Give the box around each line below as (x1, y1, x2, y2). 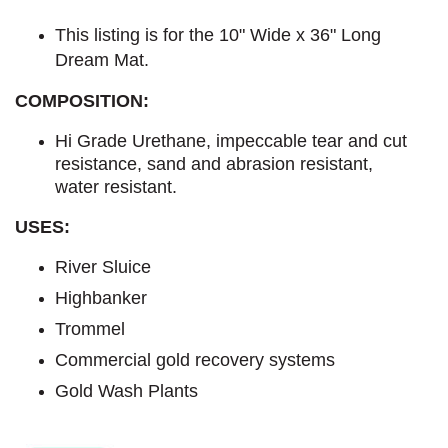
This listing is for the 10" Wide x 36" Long (55, 24, 381, 45)
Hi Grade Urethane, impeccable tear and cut (55, 130, 407, 151)
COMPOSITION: (15, 90, 149, 111)
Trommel (55, 318, 125, 339)
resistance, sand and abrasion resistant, (55, 153, 373, 174)
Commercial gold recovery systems (55, 349, 335, 370)
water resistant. (55, 176, 177, 197)
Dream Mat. (55, 49, 149, 70)
